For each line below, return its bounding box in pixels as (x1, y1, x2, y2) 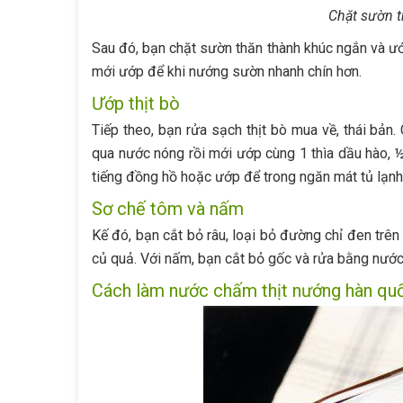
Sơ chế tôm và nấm (92, 198, 244, 219)
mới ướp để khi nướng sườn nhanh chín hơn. (92, 63, 362, 80)
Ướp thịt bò (92, 93, 180, 114)
